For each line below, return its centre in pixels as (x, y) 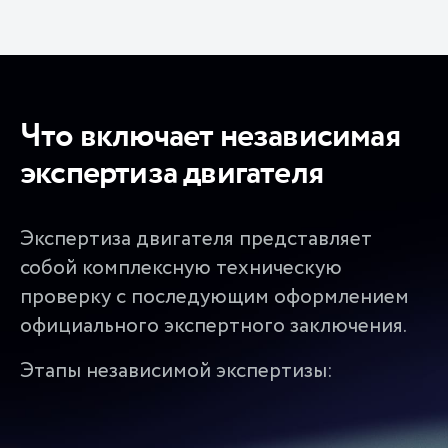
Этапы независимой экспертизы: (176, 371)
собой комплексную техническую (181, 268)
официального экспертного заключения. (213, 326)
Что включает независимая (210, 136)
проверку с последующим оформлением (214, 297)
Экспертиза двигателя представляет (196, 239)
